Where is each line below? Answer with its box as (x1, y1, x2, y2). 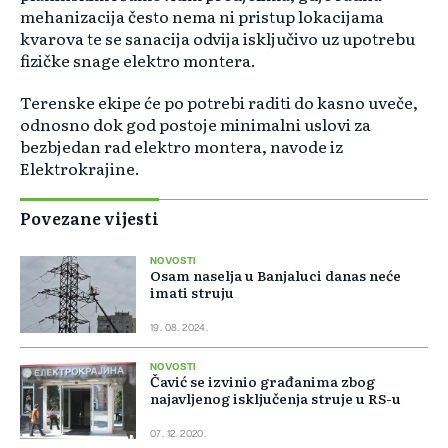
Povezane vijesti (20, 206, 159, 231)
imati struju (150, 282, 234, 303)
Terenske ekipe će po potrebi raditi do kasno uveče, (20, 90, 418, 115)
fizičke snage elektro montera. (20, 48, 256, 73)
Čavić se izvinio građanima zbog (150, 371, 375, 392)
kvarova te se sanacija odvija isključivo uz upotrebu (20, 26, 415, 51)
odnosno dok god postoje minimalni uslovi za (20, 112, 371, 137)
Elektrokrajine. (20, 156, 143, 181)
